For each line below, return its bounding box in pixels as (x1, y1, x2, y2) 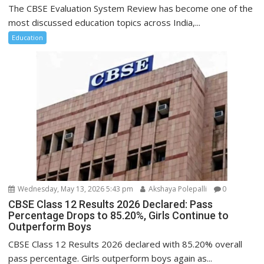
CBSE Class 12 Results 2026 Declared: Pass (8, 198, 213, 211)
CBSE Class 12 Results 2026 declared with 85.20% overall (8, 238, 243, 250)
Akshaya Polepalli (147, 184, 207, 194)
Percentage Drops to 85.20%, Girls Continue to (8, 209, 229, 222)
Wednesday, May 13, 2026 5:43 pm (16, 184, 134, 194)
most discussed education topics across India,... (8, 16, 201, 29)
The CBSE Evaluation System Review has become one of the (8, 2, 253, 15)
